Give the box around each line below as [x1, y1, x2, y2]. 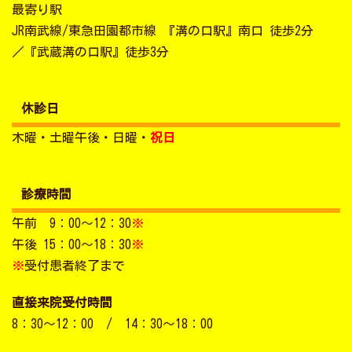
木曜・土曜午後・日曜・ [12, 131, 150, 145]
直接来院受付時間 [12, 296, 112, 310]
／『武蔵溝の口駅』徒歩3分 [12, 46, 169, 59]
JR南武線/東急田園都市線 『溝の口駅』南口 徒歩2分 [12, 24, 313, 38]
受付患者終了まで [24, 259, 125, 273]
